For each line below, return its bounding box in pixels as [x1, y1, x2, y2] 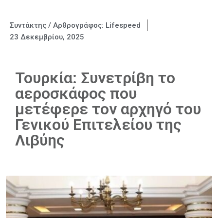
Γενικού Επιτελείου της [15, 115, 182, 134]
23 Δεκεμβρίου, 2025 [10, 33, 84, 41]
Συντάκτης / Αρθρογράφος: [10, 21, 106, 30]
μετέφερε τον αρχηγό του [15, 100, 201, 118]
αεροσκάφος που [15, 84, 137, 103]
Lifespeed [106, 21, 141, 30]
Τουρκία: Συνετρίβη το [15, 69, 175, 87]
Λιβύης [15, 131, 65, 149]
